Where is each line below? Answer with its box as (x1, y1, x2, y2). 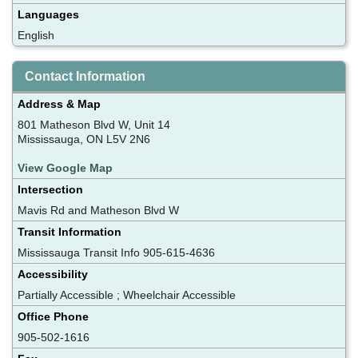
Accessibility (18, 267, 88, 280)
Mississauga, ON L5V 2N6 (18, 132, 150, 145)
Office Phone (18, 309, 89, 323)
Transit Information (18, 225, 121, 238)
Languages (18, 7, 79, 21)
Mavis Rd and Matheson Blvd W (18, 203, 179, 217)
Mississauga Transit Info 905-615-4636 (18, 245, 215, 259)
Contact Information (25, 69, 145, 83)
